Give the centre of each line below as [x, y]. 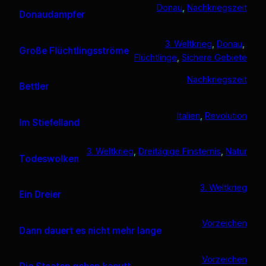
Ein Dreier [40, 195]
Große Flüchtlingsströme [74, 50]
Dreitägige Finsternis [180, 151]
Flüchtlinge [156, 57]
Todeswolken [49, 159]
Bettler [34, 87]
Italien [189, 115]
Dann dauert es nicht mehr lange [90, 230]
